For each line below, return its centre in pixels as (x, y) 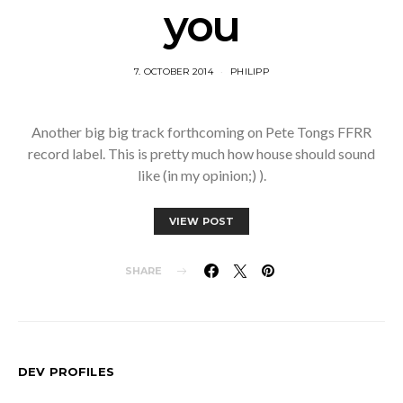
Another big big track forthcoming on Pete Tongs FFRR (201, 132)
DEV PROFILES (66, 372)
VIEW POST (201, 221)
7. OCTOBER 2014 (174, 72)
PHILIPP (250, 72)
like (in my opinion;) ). (201, 175)
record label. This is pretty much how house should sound (201, 153)
